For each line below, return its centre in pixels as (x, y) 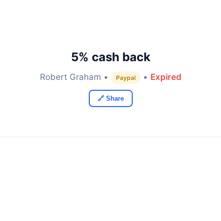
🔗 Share (110, 98)
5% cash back (110, 57)
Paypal (126, 78)
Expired (166, 77)
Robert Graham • (75, 77)
